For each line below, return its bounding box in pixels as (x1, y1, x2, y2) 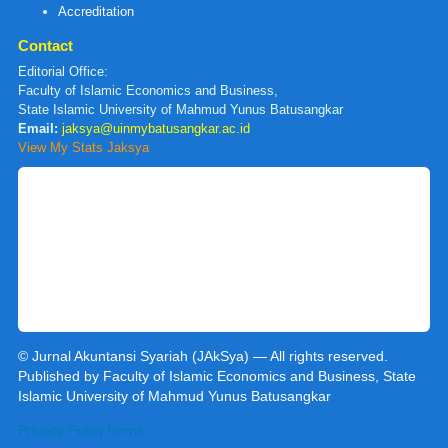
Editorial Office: (18, 63, 108, 79)
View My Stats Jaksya (18, 139, 149, 155)
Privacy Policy (18, 421, 105, 438)
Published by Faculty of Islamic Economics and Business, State (18, 367, 416, 384)
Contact (18, 36, 73, 54)
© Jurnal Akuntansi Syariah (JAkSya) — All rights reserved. (18, 347, 388, 364)
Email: (18, 120, 58, 136)
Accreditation (58, 3, 134, 19)
